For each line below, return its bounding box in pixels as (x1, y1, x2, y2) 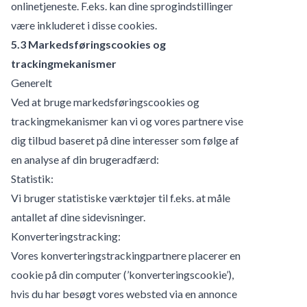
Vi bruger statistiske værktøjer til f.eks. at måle (11, 191, 230, 204)
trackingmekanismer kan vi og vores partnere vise (11, 114, 243, 127)
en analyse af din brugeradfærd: (11, 152, 159, 166)
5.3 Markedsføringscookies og (11, 37, 166, 51)
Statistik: (11, 171, 53, 185)
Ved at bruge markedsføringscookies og (11, 95, 199, 108)
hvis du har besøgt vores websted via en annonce (11, 286, 237, 300)
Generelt (11, 75, 52, 89)
